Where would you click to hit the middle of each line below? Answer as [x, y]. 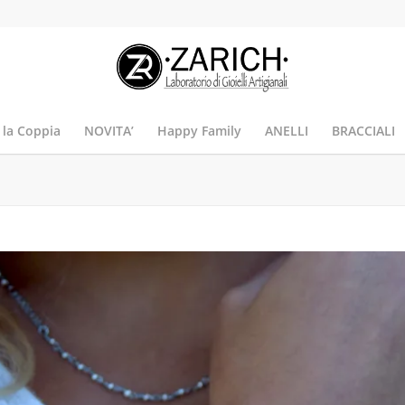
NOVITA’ [108, 131]
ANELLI [286, 131]
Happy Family [199, 131]
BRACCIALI [363, 131]
